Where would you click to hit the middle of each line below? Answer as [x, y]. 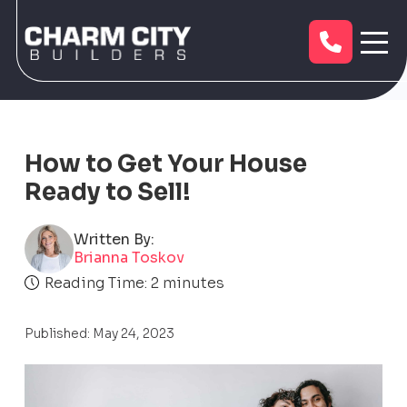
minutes [193, 283]
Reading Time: [95, 283]
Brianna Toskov [129, 258]
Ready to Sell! [107, 192]
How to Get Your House [165, 164]
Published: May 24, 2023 [99, 333]
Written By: [114, 239]
